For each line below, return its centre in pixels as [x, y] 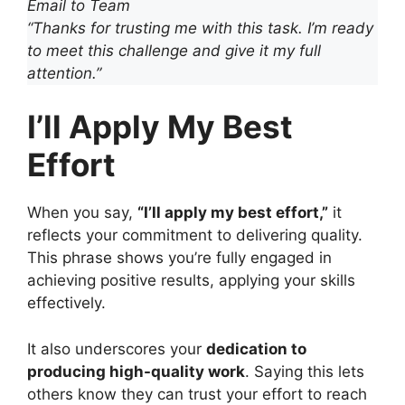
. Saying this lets [305, 371]
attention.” [64, 73]
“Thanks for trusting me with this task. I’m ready [200, 28]
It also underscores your [117, 348]
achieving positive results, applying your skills [191, 280]
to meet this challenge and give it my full [174, 50]
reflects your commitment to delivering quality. [195, 235]
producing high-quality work [136, 371]
